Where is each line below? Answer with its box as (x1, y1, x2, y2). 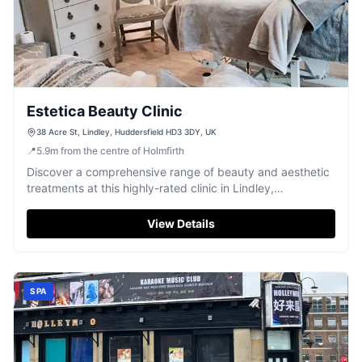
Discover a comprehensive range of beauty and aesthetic (27, 165, 330, 179)
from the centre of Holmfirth (61, 145, 184, 157)
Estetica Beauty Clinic (27, 103, 183, 120)
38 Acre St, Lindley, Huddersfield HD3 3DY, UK (36, 127, 217, 137)
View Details (147, 217, 215, 230)
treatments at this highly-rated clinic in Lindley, (27, 181, 274, 195)
